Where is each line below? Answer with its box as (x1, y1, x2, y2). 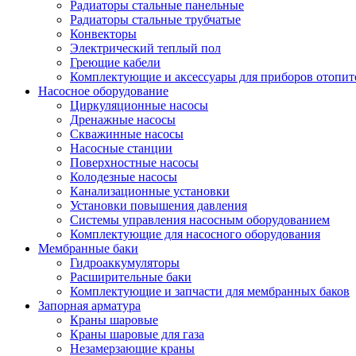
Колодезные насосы (70, 169, 177, 184)
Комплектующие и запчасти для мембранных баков (70, 284, 350, 298)
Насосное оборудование (38, 83, 168, 98)
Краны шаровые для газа (70, 327, 204, 341)
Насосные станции (70, 141, 172, 155)
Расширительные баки (70, 269, 192, 284)
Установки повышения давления (70, 198, 247, 212)
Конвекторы (70, 26, 137, 41)
